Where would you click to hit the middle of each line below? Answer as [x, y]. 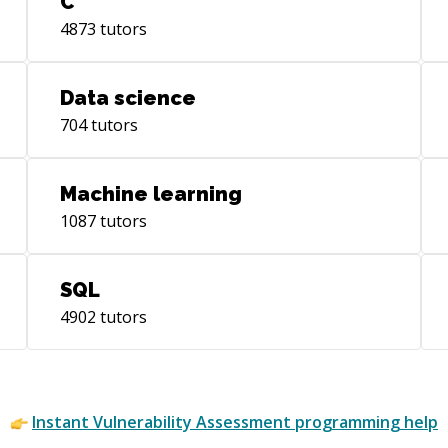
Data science [127, 98]
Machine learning [150, 194]
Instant [62, 422]
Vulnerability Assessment [192, 422]
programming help [364, 422]
